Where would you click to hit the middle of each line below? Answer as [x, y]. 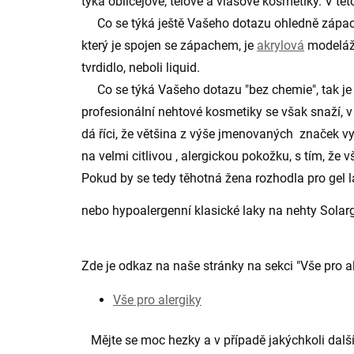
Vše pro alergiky [157, 300]
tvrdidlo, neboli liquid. [142, 68]
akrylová [281, 45]
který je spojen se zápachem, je [169, 45]
